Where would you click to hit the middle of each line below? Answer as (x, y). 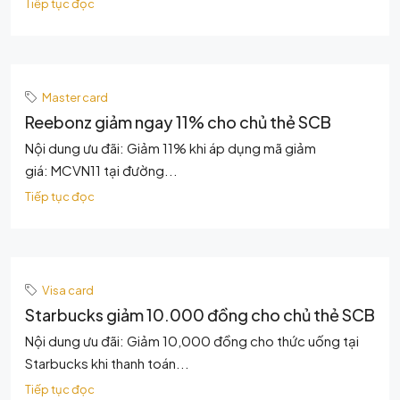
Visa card (68, 290)
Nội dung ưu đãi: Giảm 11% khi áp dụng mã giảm (171, 148)
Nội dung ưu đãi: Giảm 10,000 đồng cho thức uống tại (192, 341)
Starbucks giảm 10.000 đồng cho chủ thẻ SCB (200, 315)
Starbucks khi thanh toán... (107, 363)
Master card (75, 97)
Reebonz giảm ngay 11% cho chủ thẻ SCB (178, 122)
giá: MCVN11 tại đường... (101, 170)
